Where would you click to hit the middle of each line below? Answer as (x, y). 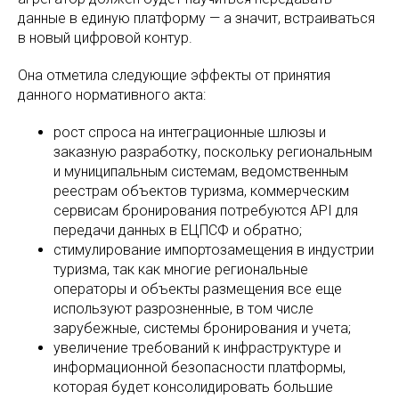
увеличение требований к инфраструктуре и (197, 348)
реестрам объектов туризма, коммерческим (201, 191)
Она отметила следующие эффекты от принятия (174, 75)
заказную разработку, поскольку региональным (213, 152)
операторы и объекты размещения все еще (198, 289)
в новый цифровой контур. (105, 38)
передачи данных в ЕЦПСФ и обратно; (178, 230)
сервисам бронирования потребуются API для (206, 211)
